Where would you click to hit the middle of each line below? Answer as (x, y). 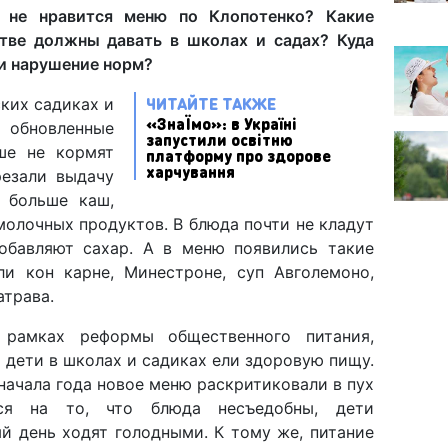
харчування (190, 171)
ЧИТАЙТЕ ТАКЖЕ (211, 103)
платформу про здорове (238, 155)
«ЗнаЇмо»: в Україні (221, 123)
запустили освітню (219, 139)
